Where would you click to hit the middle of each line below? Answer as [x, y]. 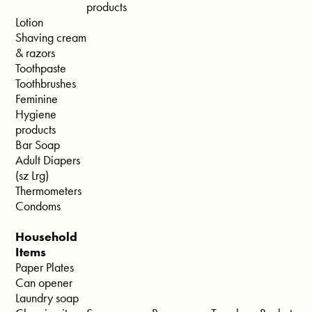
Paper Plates [45, 267]
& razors [36, 53]
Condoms [38, 206]
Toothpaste [41, 68]
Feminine [37, 99]
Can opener [44, 283]
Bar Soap [38, 145]
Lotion [30, 22]
